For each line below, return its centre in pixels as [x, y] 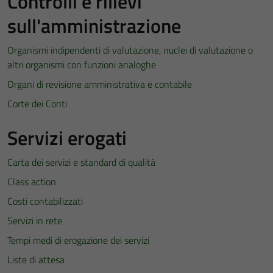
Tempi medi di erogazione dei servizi [78, 240]
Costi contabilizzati [45, 201]
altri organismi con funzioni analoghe [82, 65]
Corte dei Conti [37, 104]
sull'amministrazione [94, 26]
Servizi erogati [67, 138]
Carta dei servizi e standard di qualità [81, 162]
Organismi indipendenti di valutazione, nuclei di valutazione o [130, 50]
